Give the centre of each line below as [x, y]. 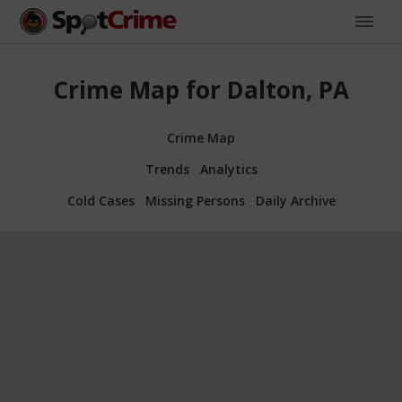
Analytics [228, 169]
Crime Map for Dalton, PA [201, 90]
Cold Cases [100, 200]
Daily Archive [295, 200]
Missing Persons [195, 200]
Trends [167, 169]
